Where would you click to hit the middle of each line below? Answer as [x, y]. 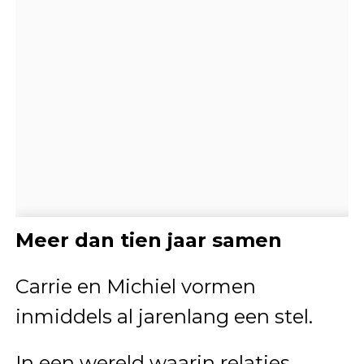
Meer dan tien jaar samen [148, 240]
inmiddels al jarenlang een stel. [164, 316]
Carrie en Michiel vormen [135, 286]
